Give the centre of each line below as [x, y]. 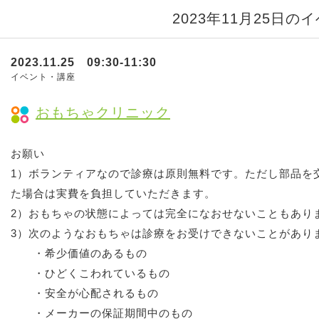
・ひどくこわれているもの [90, 273]
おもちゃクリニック [103, 113]
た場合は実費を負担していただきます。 [113, 193]
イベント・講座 [43, 77]
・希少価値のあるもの [90, 253]
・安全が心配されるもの [90, 293]
